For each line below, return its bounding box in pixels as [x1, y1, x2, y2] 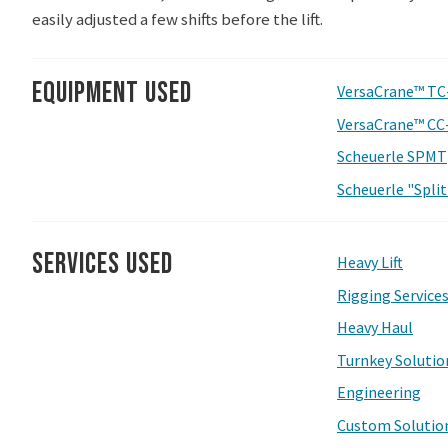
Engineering [337, 382, 421, 403]
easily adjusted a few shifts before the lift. [32, 8, 323, 31]
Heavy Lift [337, 252, 403, 273]
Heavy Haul [337, 317, 413, 338]
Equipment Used [32, 76, 192, 111]
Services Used [32, 247, 173, 283]
